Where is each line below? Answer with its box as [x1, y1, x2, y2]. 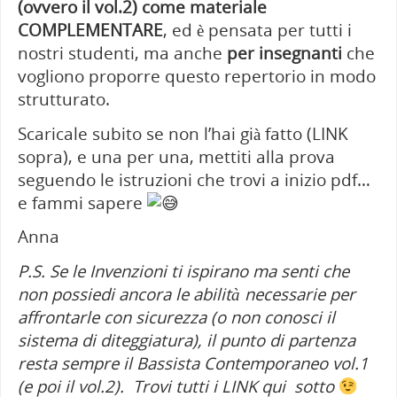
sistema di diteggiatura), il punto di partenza [17, 328, 355, 351]
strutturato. [17, 87, 110, 110]
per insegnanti [226, 41, 342, 64]
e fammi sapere [17, 191, 147, 214]
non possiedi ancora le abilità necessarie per [17, 282, 355, 305]
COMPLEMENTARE [17, 18, 163, 41]
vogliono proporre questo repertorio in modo [17, 64, 376, 87]
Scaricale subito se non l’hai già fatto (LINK [17, 121, 348, 144]
